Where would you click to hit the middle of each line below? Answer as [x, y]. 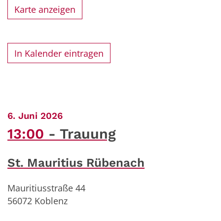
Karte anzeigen [45, 9]
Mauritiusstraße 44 [46, 188]
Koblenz [51, 201]
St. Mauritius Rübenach [76, 163]
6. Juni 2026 [35, 116]
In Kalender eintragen [59, 53]
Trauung [88, 134]
